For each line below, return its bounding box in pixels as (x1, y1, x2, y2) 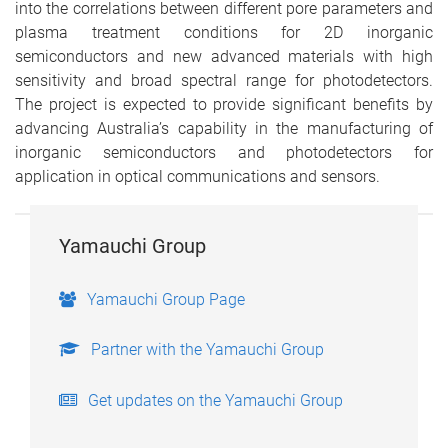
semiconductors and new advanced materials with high (15, 47, 433, 66)
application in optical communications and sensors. (15, 167, 380, 186)
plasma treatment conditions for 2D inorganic (15, 23, 433, 42)
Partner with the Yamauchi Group (90, 340, 324, 360)
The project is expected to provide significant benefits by (15, 95, 433, 114)
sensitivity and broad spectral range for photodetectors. (15, 71, 433, 90)
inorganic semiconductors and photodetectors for (15, 143, 433, 162)
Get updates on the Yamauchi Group (87, 390, 343, 410)
